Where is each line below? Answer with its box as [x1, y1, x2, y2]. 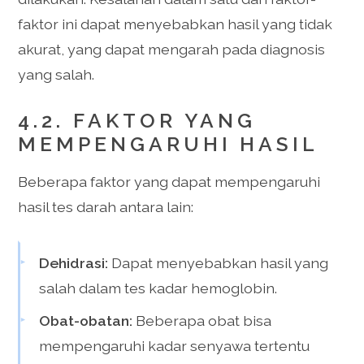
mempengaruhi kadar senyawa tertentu [39, 336, 310, 354]
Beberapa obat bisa [132, 311, 272, 329]
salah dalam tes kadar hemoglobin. [39, 279, 278, 297]
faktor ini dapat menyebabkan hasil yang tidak [18, 15, 333, 33]
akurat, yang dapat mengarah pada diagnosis [18, 41, 326, 58]
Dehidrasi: [39, 253, 109, 271]
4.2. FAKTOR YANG [18, 108, 257, 132]
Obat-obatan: [39, 311, 133, 329]
